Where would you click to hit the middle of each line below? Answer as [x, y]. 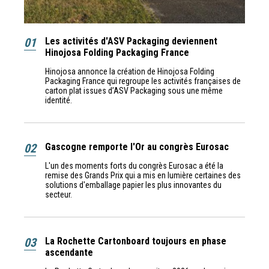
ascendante [69, 253]
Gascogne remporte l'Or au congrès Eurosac [137, 147]
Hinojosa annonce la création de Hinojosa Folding [130, 72]
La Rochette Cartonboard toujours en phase [136, 241]
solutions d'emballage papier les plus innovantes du [133, 185]
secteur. [59, 195]
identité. [59, 101]
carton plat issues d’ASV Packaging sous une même [134, 91]
